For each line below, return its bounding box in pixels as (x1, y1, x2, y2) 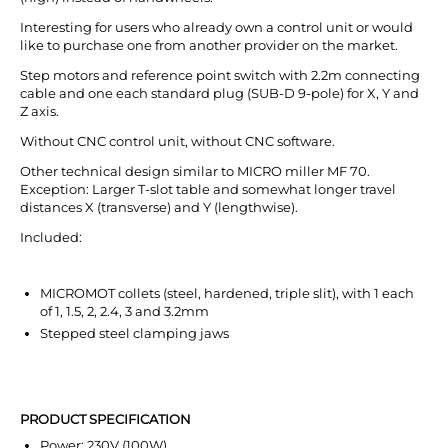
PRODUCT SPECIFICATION (20, 411, 191, 428)
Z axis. (20, 103, 59, 120)
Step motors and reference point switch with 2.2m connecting (20, 67, 420, 84)
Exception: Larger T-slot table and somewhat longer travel (20, 181, 396, 198)
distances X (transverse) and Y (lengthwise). (20, 199, 298, 216)
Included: (20, 229, 82, 246)
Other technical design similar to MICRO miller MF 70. (20, 163, 370, 180)
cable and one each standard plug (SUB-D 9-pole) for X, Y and (20, 85, 419, 102)
